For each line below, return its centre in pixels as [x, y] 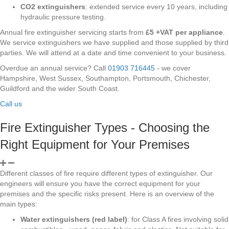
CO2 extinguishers [53, 6]
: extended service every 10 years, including [156, 6]
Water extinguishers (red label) [74, 219]
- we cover [173, 68]
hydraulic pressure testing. [63, 17]
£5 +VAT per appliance [184, 32]
